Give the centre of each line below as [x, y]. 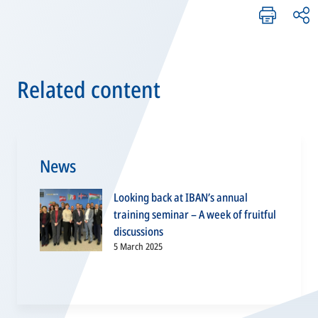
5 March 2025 [138, 246]
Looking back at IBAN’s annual [181, 197]
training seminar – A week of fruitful [195, 214]
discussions [138, 231]
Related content [89, 89]
